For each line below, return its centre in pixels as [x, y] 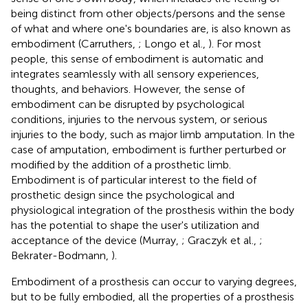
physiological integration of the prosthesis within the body [153, 210]
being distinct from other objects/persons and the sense [148, 13]
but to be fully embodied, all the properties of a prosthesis [153, 296]
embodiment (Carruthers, [75, 43]
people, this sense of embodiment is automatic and [137, 58]
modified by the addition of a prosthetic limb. [121, 164]
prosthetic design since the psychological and [123, 195]
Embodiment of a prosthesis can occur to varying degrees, [154, 281]
